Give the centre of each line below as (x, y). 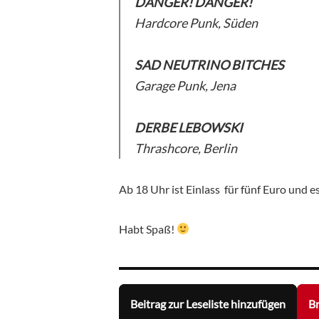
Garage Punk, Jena (187, 85)
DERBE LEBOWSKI (189, 127)
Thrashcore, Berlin (186, 148)
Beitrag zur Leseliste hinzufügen (208, 304)
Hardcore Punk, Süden (196, 22)
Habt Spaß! (148, 229)
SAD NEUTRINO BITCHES (209, 64)
